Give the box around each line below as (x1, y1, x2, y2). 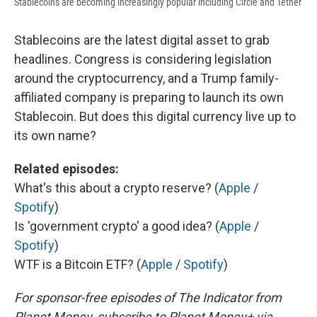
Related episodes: (14, 161, 119, 177)
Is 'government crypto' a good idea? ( (14, 219, 219, 234)
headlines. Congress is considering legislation (14, 52, 272, 67)
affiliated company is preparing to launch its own (14, 90, 284, 105)
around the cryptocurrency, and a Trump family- (14, 71, 279, 86)
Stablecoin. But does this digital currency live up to (14, 109, 296, 125)
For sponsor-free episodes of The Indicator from (14, 290, 282, 306)
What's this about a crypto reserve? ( (14, 180, 219, 196)
